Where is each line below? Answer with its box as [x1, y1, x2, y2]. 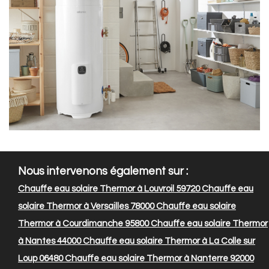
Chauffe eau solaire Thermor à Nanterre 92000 [63, 254, 254, 264]
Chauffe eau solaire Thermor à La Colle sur [81, 237, 255, 246]
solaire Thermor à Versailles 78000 [18, 202, 154, 211]
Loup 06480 [18, 254, 63, 264]
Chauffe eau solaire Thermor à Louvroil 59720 [18, 184, 200, 194]
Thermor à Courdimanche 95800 [18, 219, 149, 229]
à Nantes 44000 [18, 237, 81, 246]
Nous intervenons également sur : [18, 166, 188, 178]
